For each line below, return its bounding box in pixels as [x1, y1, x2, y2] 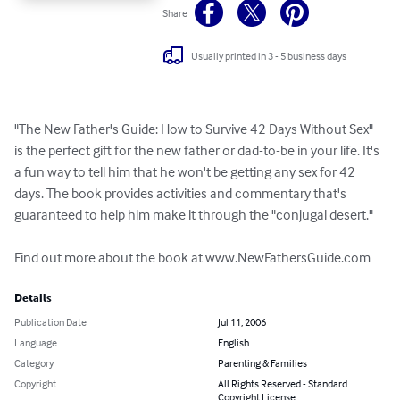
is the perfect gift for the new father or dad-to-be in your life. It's [14, 141, 382, 160]
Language [14, 336, 57, 350]
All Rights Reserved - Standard [218, 377, 347, 391]
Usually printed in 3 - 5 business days [191, 48, 347, 62]
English [218, 336, 249, 350]
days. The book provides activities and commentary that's [14, 184, 349, 203]
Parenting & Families [218, 356, 307, 371]
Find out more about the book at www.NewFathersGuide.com [14, 248, 371, 267]
